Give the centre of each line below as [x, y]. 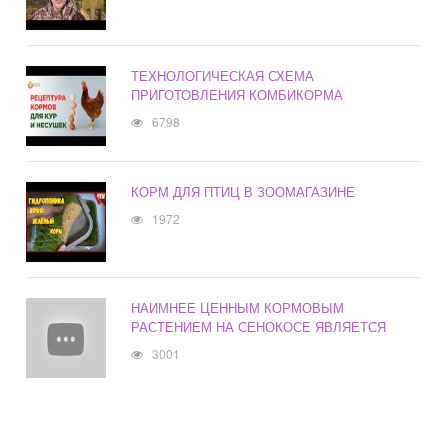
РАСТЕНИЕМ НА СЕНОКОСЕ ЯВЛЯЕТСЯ [259, 327]
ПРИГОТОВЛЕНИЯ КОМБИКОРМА [237, 95]
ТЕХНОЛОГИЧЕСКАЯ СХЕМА [223, 76]
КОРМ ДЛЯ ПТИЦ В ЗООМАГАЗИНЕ [243, 192]
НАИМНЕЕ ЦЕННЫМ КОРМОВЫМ [238, 308]
